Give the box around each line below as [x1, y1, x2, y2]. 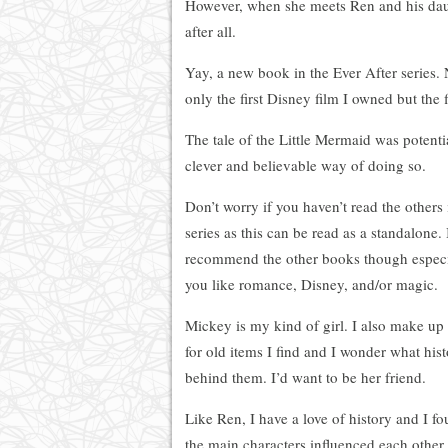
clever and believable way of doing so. [185, 154, 426, 175]
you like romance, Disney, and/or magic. [185, 273, 438, 294]
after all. [185, 20, 236, 41]
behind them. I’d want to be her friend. [185, 366, 426, 387]
